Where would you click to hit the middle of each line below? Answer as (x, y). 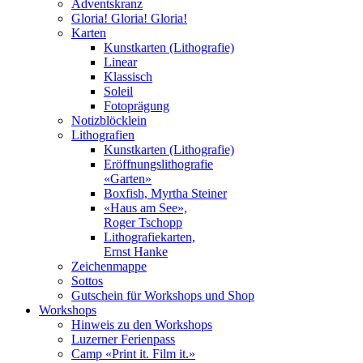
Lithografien (103, 135)
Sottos (87, 280)
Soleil (118, 91)
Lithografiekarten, (149, 237)
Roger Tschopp (143, 222)
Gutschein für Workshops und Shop (163, 295)
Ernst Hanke (136, 251)
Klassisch (128, 76)
